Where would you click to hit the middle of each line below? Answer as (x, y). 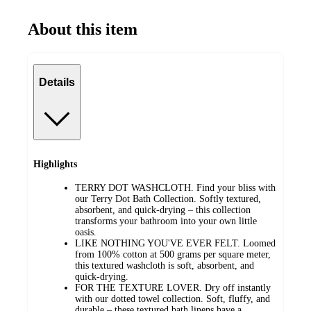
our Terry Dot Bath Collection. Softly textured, (168, 199)
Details (57, 83)
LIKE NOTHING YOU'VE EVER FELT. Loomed (175, 244)
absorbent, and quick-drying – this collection (163, 210)
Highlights (55, 164)
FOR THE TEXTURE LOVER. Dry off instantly (173, 288)
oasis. (86, 233)
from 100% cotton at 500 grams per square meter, (173, 255)
